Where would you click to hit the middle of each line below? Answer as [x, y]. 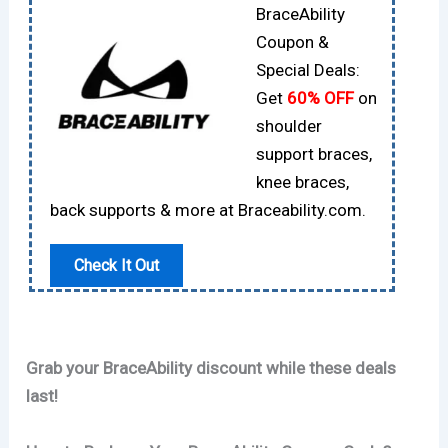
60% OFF [320, 97]
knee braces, [302, 181]
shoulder [288, 125]
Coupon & [292, 41]
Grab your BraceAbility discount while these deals [211, 368]
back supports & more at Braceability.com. [208, 209]
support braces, [313, 153]
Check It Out [117, 266]
